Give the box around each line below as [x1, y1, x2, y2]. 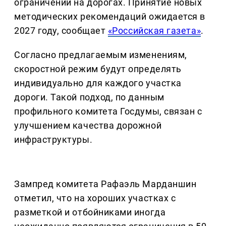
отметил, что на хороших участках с [14, 193, 176, 204]
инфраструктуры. [14, 134, 93, 145]
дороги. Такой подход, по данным [14, 92, 164, 103]
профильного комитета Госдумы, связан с [14, 106, 202, 117]
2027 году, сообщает [14, 25, 108, 36]
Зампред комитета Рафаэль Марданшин [14, 179, 197, 190]
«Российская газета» [107, 25, 201, 36]
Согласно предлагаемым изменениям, [14, 49, 187, 61]
